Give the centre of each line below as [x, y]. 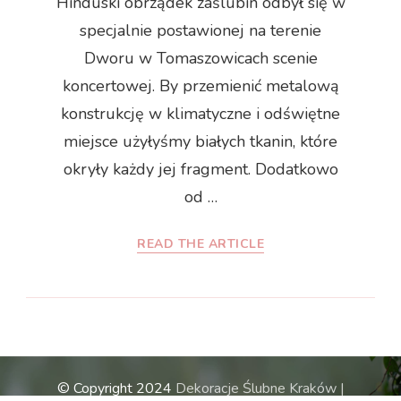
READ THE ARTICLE [200, 244]
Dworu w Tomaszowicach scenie [200, 59]
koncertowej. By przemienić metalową [200, 86]
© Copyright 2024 [116, 389]
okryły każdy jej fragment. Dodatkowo [200, 170]
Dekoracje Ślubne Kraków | [260, 389]
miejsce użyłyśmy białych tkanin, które [200, 142]
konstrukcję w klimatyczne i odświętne [200, 114]
